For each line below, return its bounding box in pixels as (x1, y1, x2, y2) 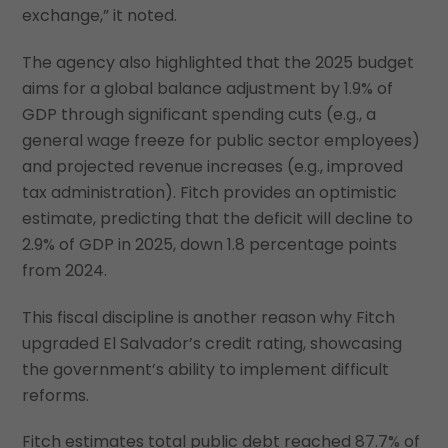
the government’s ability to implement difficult (22, 357, 390, 381)
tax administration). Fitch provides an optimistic (22, 180, 398, 204)
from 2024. (22, 258, 108, 282)
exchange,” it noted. (22, 3, 178, 27)
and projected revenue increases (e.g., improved (22, 154, 404, 178)
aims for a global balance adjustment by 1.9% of (22, 76, 394, 100)
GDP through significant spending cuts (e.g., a (22, 102, 377, 126)
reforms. (22, 383, 90, 407)
